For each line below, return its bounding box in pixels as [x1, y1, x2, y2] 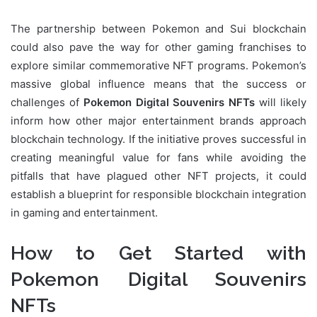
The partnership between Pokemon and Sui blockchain [11, 22, 306, 36]
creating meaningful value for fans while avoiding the [11, 151, 306, 165]
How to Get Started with [11, 242, 306, 265]
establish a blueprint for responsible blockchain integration [11, 188, 306, 202]
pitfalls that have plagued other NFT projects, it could [11, 169, 306, 183]
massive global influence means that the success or [11, 77, 306, 91]
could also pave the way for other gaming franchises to [11, 40, 306, 54]
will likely [255, 96, 307, 110]
